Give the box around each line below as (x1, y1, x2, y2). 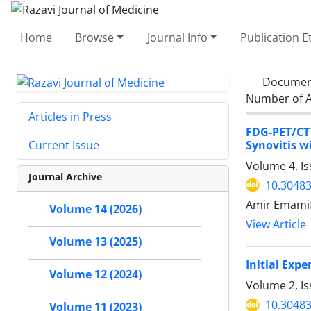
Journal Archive (28, 170, 102, 184)
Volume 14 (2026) (49, 201, 142, 217)
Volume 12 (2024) (49, 267, 142, 283)
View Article (246, 217, 306, 232)
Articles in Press (28, 109, 112, 125)
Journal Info (146, 29, 208, 45)
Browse (75, 29, 115, 45)
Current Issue (28, 137, 99, 153)
